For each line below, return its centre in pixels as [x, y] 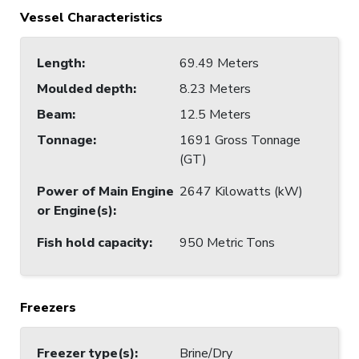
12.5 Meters [215, 114]
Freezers [48, 307]
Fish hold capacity [93, 242]
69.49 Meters [219, 63]
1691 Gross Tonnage [240, 140]
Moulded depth [85, 89]
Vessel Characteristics [91, 17]
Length [59, 63]
